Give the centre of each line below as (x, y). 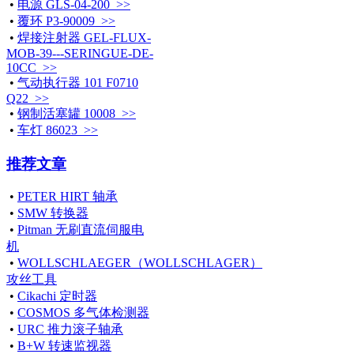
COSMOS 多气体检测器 (83, 313)
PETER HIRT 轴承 (68, 197)
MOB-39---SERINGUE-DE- (80, 53)
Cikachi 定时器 (57, 296)
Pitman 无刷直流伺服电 (81, 230)
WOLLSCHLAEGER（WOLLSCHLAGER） (140, 263)
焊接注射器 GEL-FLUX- (84, 37)
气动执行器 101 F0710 (78, 82)
